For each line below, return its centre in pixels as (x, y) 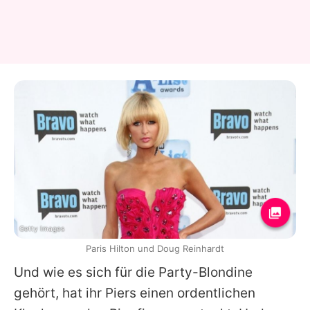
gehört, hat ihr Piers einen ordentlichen (135, 293)
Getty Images (42, 228)
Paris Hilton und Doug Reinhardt (155, 248)
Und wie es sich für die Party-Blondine (133, 272)
